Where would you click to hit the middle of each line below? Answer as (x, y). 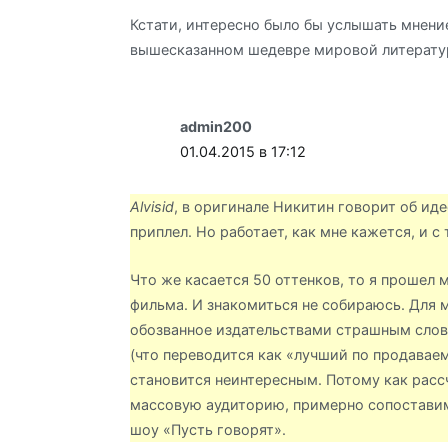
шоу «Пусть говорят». (208, 430)
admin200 (216, 126)
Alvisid (152, 207)
